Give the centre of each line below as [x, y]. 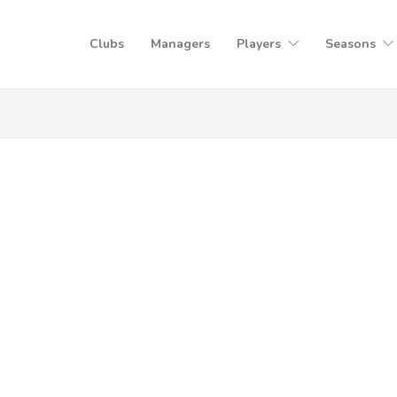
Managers [180, 44]
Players [259, 44]
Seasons [350, 44]
